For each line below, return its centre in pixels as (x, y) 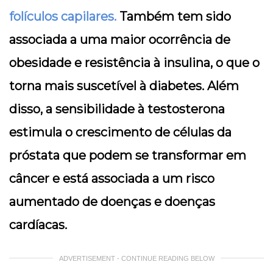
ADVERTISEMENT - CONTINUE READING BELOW (136, 259)
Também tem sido (174, 17)
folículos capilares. (63, 17)
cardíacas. (38, 225)
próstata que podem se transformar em (128, 156)
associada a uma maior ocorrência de (120, 40)
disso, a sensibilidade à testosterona (117, 109)
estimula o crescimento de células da (120, 133)
